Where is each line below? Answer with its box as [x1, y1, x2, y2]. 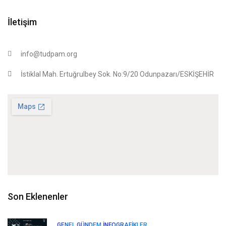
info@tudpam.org [21, 50, 77, 59]
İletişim [8, 17, 37, 28]
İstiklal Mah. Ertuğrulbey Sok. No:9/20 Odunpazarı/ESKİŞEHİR [21, 70, 214, 79]
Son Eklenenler [8, 191, 68, 202]
